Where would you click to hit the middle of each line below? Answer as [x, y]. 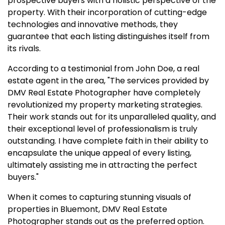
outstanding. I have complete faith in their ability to [108, 141]
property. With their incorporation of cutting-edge [107, 12]
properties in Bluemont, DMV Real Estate [87, 209]
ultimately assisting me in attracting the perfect [102, 165]
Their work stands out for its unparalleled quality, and [112, 117]
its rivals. [24, 48]
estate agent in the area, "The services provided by [108, 81]
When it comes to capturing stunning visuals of [99, 197]
